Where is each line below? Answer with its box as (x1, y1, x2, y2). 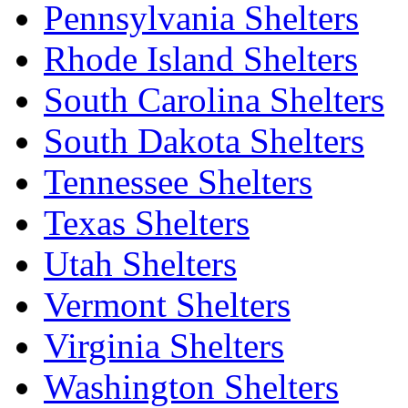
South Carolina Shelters (44, 79, 384, 119)
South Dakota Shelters (44, 120, 364, 160)
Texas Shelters (44, 202, 250, 242)
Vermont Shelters (44, 284, 291, 324)
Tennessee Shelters (44, 161, 312, 201)
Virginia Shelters (44, 325, 284, 365)
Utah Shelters (44, 243, 237, 283)
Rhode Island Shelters (44, 38, 358, 78)
